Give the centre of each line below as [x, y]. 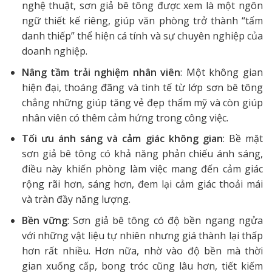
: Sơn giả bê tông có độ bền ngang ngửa [165, 220]
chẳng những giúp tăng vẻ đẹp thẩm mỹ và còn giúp [142, 102]
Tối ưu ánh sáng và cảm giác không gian [122, 139]
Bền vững [45, 220]
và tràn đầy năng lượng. [76, 199]
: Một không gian [222, 72]
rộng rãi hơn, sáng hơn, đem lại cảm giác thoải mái [142, 184]
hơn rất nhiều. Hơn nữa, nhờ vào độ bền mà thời [142, 250]
